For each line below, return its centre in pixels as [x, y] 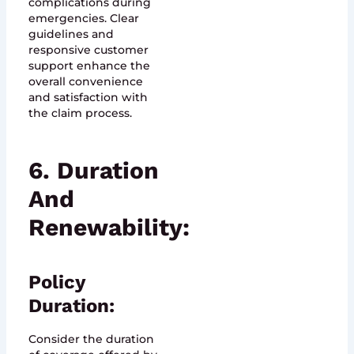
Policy [56, 282]
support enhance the [89, 65]
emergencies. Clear [83, 18]
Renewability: [109, 227]
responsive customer [88, 49]
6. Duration [93, 170]
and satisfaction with [88, 97]
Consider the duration [91, 339]
